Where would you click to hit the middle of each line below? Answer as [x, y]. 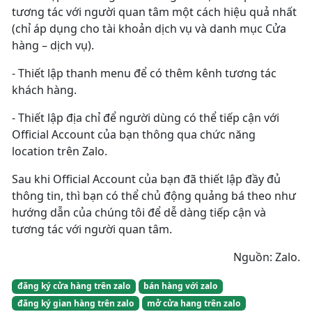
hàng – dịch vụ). [53, 46]
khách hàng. [44, 90]
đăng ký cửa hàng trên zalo [73, 286]
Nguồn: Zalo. [267, 257]
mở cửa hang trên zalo [194, 303]
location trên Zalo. [60, 151]
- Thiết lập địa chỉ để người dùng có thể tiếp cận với [146, 118]
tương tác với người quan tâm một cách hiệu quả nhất [154, 12]
